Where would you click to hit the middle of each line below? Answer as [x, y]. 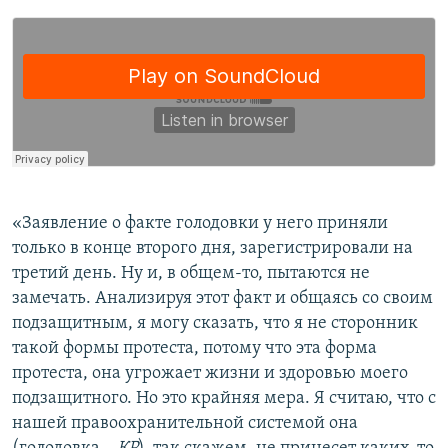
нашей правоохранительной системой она [185, 424]
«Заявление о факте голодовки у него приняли [200, 224]
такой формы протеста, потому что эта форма [194, 349]
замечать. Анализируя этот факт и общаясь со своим [222, 299]
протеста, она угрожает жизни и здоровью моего [210, 374]
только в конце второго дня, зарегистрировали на [212, 249]
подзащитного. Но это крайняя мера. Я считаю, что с [224, 399]
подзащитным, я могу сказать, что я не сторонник [215, 324]
